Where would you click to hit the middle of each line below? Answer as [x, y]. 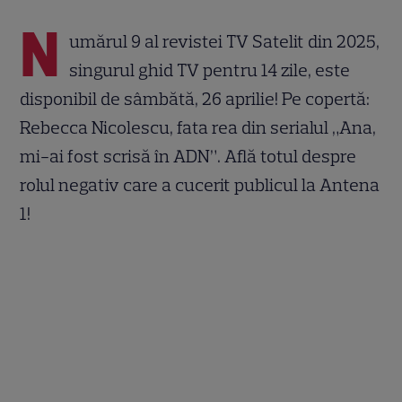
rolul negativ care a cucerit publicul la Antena [200, 184]
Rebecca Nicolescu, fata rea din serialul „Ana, [198, 127]
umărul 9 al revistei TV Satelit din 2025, [225, 41]
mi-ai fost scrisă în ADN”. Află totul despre [188, 156]
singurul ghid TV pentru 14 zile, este [210, 70]
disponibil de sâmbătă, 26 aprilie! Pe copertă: [195, 98]
